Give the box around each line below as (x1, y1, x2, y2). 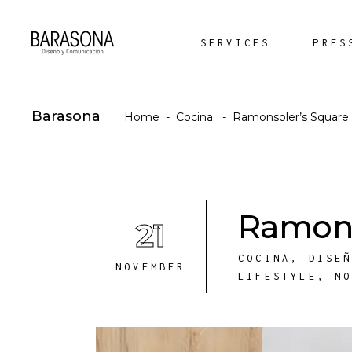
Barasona (31, 108, 101, 126)
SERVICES (200, 37, 271, 49)
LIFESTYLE (238, 270, 317, 282)
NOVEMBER (115, 261, 186, 273)
